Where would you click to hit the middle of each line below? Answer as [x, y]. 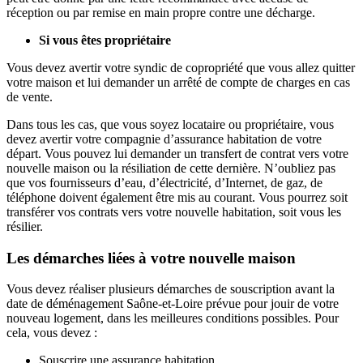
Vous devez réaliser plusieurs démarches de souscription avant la [171, 289]
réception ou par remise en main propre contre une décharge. [161, 12]
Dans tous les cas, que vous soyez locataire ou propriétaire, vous [170, 124]
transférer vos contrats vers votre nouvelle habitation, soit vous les [174, 211]
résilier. [25, 226]
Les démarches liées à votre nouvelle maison [151, 258]
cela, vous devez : [52, 333]
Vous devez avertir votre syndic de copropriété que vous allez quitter [181, 67]
